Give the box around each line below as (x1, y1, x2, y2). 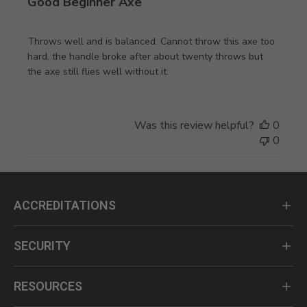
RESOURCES (14, 279, 82, 294)
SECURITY (14, 238, 71, 254)
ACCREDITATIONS (14, 198, 116, 213)
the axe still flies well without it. (27, 65, 169, 79)
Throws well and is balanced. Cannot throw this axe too (27, 35, 275, 49)
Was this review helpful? (134, 118, 254, 134)
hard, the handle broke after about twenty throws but (27, 50, 264, 64)
